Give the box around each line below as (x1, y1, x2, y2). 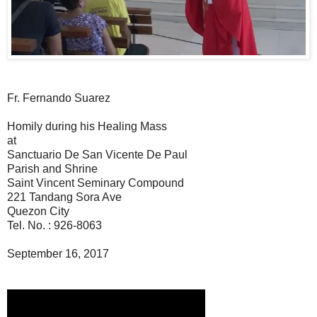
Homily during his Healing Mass (7, 120, 167, 133)
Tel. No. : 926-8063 (7, 219, 102, 232)
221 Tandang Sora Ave (7, 191, 122, 204)
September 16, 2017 (7, 248, 109, 260)
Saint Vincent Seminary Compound (7, 177, 184, 190)
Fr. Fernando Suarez (7, 92, 110, 105)
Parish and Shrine (7, 163, 98, 175)
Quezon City (7, 205, 69, 218)
